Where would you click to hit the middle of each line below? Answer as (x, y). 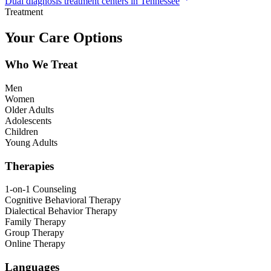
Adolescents (28, 120)
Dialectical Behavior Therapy (61, 211)
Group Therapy (34, 233)
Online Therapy (35, 244)
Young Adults (31, 142)
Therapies (29, 166)
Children (21, 131)
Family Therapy (35, 222)
